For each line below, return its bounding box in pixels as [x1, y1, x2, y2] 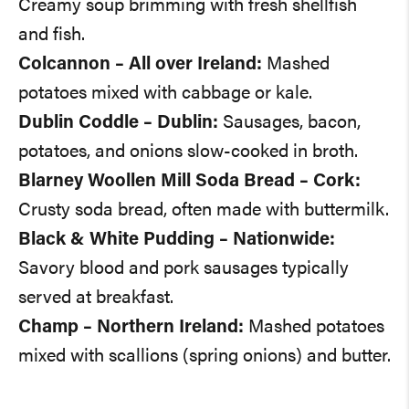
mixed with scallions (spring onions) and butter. [18, 348, 391, 367]
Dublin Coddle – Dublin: [18, 114, 218, 133]
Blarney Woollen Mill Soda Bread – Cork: [18, 173, 361, 192]
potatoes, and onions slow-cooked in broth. [18, 143, 358, 163]
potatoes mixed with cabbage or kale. [18, 85, 312, 104]
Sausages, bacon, [218, 114, 361, 133]
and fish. [18, 26, 85, 46]
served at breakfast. [18, 289, 173, 309]
